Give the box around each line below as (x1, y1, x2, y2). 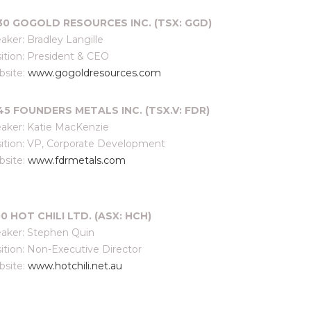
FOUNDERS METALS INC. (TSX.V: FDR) (13, 104, 210, 117)
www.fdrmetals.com (28, 154, 126, 167)
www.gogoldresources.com (28, 67, 161, 79)
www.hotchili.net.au (28, 260, 122, 272)
